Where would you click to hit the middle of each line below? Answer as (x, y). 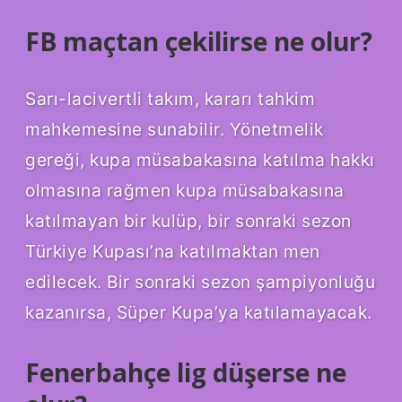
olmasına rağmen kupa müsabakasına (185, 190)
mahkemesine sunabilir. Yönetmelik (175, 129)
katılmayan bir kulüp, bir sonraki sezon (188, 220)
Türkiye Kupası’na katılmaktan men (173, 251)
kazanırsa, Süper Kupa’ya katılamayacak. (199, 312)
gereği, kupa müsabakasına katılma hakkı (200, 159)
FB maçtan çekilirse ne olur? (199, 41)
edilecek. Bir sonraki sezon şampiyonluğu (200, 281)
